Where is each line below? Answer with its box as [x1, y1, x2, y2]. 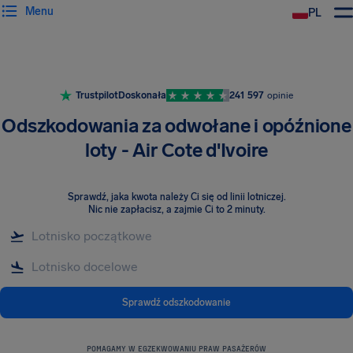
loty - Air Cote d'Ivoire [84, 139, 269, 162]
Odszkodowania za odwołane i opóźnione [2, 114, 351, 137]
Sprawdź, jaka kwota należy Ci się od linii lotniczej [67, 191, 284, 203]
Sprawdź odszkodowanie [122, 296, 231, 308]
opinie [267, 90, 293, 101]
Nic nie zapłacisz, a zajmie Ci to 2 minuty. [87, 204, 266, 215]
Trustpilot [76, 90, 118, 101]
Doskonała [118, 90, 166, 101]
